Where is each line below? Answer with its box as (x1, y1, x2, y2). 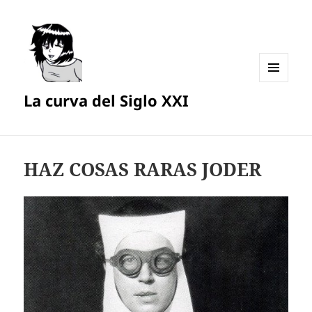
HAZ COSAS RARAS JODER (24, 157, 262, 182)
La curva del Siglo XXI (24, 90, 189, 111)
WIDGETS (259, 104, 299, 117)
